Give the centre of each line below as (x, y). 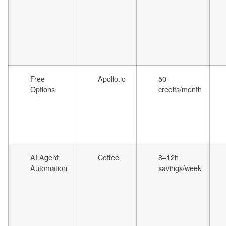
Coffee (108, 157)
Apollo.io (112, 79)
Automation (49, 168)
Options (43, 89)
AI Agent (44, 157)
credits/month (180, 89)
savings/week (180, 168)
